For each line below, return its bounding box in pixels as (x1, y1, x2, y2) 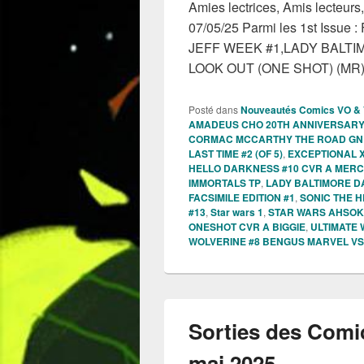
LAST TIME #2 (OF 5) (188, 145, 283, 161)
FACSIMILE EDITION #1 (188, 189, 295, 205)
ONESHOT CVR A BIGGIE (188, 219, 305, 234)
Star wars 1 (210, 204, 263, 219)
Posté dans (188, 102, 238, 116)
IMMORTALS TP (188, 175, 261, 190)
